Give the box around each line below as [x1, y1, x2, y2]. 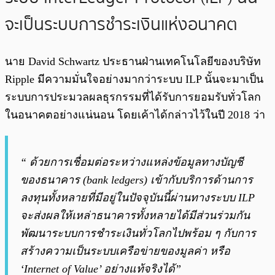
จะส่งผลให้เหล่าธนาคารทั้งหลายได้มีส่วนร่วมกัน [20, 209, 250, 222]
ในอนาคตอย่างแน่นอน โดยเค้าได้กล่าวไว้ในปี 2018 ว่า [5, 108, 265, 121]
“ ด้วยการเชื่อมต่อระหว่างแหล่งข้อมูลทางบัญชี [20, 155, 243, 168]
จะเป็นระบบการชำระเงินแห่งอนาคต [5, 10, 238, 38]
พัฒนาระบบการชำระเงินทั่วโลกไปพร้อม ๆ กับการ [20, 227, 256, 239]
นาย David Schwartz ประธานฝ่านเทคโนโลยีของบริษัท [5, 55, 261, 68]
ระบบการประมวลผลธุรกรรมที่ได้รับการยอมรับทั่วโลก [5, 90, 261, 103]
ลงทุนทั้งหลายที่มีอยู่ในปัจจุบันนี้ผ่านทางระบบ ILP [20, 191, 255, 204]
